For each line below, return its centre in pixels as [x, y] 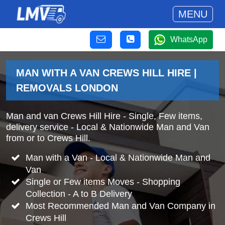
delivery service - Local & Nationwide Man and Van [108, 127]
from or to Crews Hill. [48, 138]
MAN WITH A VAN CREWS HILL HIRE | [106, 73]
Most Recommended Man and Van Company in [120, 206]
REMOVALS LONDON [67, 88]
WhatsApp [189, 39]
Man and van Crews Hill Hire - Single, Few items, [104, 116]
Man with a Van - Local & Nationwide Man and [118, 158]
